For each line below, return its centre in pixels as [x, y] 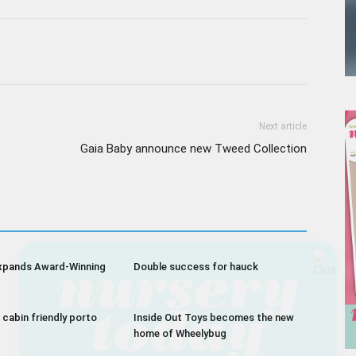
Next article [283, 126]
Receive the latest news [178, 255]
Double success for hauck [196, 267]
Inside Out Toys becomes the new [214, 317]
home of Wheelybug [180, 333]
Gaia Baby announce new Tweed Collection [193, 149]
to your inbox [178, 277]
